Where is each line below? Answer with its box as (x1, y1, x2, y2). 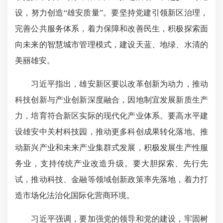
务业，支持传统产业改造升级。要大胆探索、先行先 (15, 159, 208, 168)
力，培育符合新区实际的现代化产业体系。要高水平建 (15, 111, 208, 120)
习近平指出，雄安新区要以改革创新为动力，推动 (15, 80, 208, 89)
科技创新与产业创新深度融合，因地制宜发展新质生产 (15, 96, 208, 105)
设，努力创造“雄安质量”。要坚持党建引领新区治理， (15, 8, 208, 17)
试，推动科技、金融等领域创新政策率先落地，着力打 (15, 175, 208, 184)
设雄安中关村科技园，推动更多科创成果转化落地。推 (15, 127, 208, 136)
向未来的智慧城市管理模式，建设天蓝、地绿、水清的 (15, 40, 208, 49)
